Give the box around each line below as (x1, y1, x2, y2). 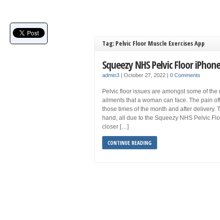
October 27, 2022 (124, 72, 167, 78)
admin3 (102, 72, 119, 78)
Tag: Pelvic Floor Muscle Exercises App (102, 39, 205, 48)
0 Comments (170, 72, 200, 78)
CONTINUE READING (108, 139, 152, 146)
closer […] (102, 123, 129, 130)
